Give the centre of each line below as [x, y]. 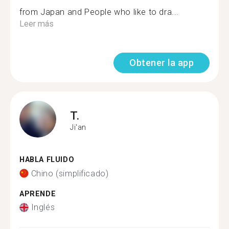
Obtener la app [162, 63]
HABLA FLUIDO [47, 160]
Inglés [43, 207]
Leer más [37, 24]
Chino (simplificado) [70, 173]
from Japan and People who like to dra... [99, 12]
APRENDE [38, 194]
